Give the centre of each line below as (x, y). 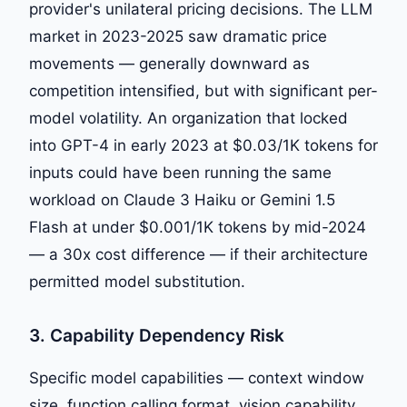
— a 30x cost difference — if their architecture (199, 254)
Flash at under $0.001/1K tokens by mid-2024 (198, 227)
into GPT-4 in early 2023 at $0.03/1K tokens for (203, 145)
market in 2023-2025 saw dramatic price (178, 36)
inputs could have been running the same (180, 172)
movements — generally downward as (169, 63)
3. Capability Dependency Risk (157, 335)
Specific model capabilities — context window (197, 377)
